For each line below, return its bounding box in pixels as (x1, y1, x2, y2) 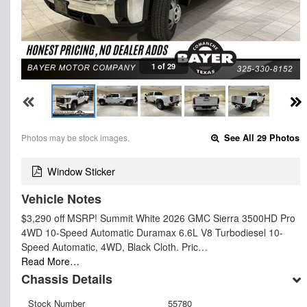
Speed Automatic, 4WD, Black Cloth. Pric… (21, 240, 208, 254)
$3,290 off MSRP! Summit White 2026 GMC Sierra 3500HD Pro (21, 211, 295, 225)
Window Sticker (47, 164, 115, 179)
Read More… (21, 254, 79, 269)
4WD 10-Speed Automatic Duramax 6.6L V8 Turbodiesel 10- (21, 225, 283, 240)
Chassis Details (21, 270, 112, 288)
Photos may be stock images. (21, 131, 130, 143)
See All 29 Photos (221, 131, 300, 144)
